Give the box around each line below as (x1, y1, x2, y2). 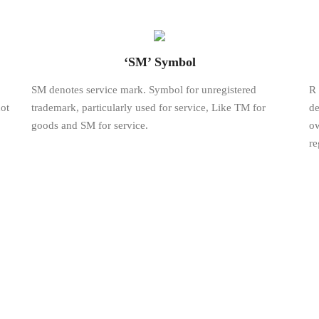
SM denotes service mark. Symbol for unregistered (31, 83, 256, 95)
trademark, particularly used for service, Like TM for (31, 101, 266, 113)
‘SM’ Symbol (123, 54, 196, 69)
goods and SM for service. (31, 119, 148, 131)
